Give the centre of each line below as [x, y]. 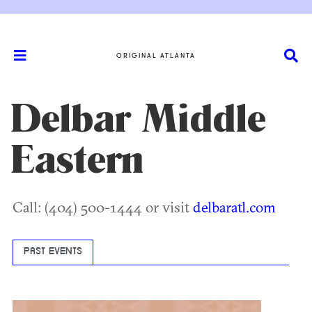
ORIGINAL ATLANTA [156, 55]
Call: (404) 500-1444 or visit [103, 207]
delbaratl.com [234, 207]
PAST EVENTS [53, 252]
